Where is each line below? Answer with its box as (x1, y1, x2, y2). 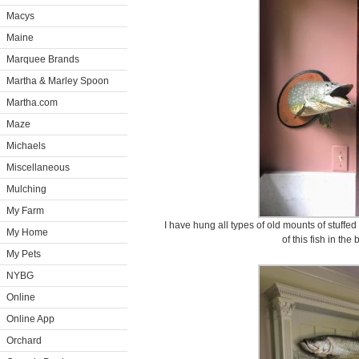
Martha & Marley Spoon (6, 75, 109, 87)
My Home (6, 227, 48, 238)
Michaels (6, 140, 46, 151)
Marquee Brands (6, 54, 79, 65)
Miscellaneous (6, 162, 70, 173)
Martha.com (6, 97, 58, 108)
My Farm (6, 205, 44, 216)
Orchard (6, 335, 42, 346)
